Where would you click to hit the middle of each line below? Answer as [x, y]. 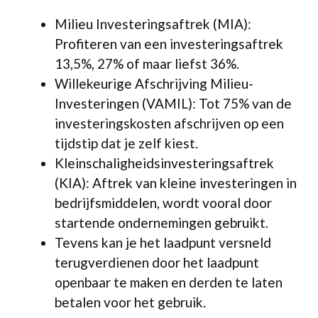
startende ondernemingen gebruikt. [161, 222]
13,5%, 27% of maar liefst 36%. [147, 63]
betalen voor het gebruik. [130, 302]
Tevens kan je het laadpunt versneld [163, 242]
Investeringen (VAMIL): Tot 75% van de [173, 103]
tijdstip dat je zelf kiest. [126, 143]
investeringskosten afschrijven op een [169, 123]
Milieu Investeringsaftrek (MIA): [153, 23]
